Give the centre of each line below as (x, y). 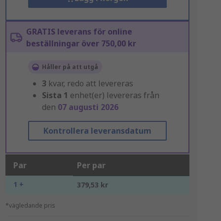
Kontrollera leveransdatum (97, 131)
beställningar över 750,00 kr (81, 43)
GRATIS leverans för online (79, 32)
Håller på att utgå (70, 67)
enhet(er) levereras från (114, 95)
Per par (91, 165)
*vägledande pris (30, 205)
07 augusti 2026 (88, 107)
